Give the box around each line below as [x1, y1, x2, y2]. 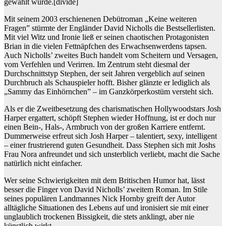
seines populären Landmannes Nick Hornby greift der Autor [4, 194, 195, 203]
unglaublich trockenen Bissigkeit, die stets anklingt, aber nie [4, 212, 194, 221]
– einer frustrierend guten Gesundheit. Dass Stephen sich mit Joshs [4, 141, 215, 150]
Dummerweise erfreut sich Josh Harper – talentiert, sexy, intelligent [4, 132, 217, 141]
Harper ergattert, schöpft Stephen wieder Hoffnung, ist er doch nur [4, 114, 215, 123]
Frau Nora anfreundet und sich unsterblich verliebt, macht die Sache [4, 150, 220, 159]
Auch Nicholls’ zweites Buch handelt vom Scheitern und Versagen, [4, 51, 218, 60]
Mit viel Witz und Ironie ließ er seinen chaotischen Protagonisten [4, 33, 209, 42]
